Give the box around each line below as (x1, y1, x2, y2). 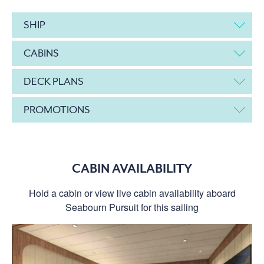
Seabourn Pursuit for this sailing (65, 200, 199, 214)
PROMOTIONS (24, 103, 90, 115)
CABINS (24, 47, 59, 59)
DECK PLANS (24, 75, 84, 87)
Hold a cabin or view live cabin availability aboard (28, 186, 236, 200)
